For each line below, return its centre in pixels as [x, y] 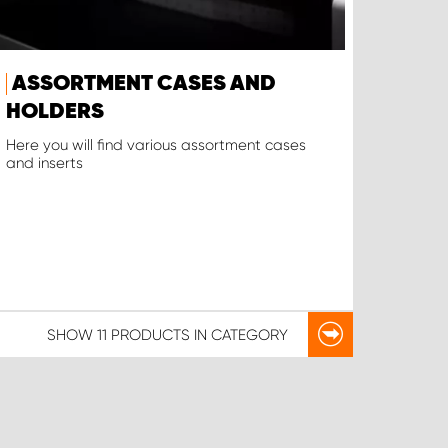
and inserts [45, 163]
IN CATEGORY [238, 334]
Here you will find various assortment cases [156, 145]
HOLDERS [55, 112]
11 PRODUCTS [143, 334]
